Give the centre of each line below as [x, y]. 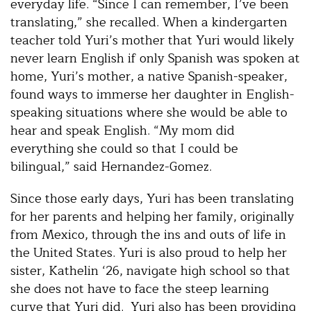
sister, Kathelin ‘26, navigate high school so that [150, 271]
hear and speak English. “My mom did [123, 131]
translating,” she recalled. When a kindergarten [149, 23]
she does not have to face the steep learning [140, 289]
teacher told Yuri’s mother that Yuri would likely [152, 41]
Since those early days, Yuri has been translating [152, 199]
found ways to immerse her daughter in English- [152, 95]
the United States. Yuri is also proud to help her [149, 253]
